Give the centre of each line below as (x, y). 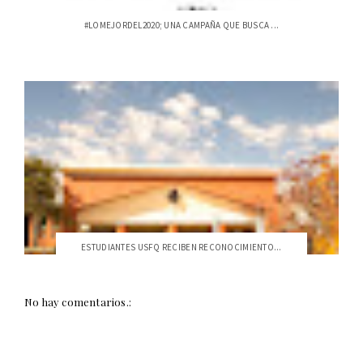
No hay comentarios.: (78, 301)
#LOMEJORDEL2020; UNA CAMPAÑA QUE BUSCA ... (181, 26)
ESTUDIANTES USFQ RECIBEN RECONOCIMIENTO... (181, 247)
